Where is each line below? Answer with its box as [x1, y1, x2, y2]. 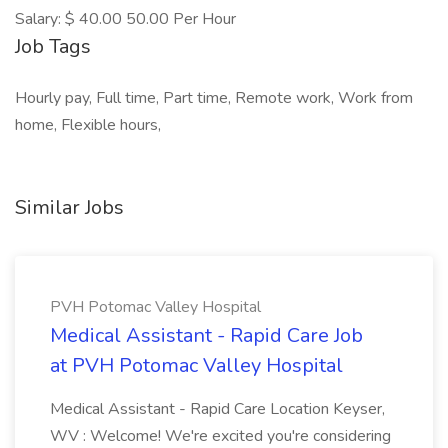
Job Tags [15, 33, 91, 60]
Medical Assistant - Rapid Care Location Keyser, [50, 398, 385, 420]
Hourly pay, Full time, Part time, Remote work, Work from [15, 87, 413, 109]
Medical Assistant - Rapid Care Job [50, 322, 363, 349]
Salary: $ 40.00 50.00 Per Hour [15, 8, 236, 30]
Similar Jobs [15, 194, 124, 221]
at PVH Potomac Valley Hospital [50, 352, 343, 379]
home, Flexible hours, [15, 114, 161, 136]
